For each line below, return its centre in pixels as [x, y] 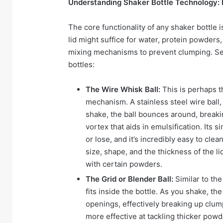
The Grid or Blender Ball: [129, 179]
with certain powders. [124, 164]
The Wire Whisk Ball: [123, 90]
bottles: [81, 65]
